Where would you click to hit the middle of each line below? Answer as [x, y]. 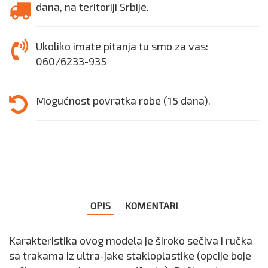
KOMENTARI [151, 205]
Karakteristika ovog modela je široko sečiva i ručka [131, 240]
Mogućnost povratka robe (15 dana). [123, 100]
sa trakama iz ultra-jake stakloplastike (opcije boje [130, 255]
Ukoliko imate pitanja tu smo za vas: [122, 46]
